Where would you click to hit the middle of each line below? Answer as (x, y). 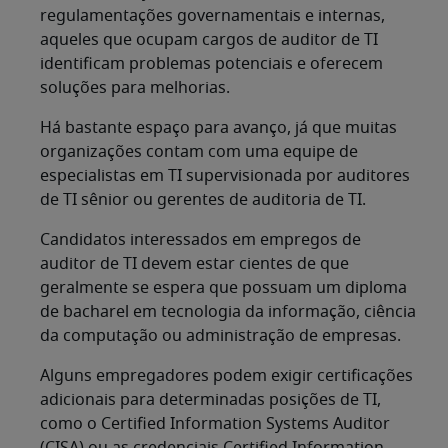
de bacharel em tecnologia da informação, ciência (228, 312)
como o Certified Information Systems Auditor (215, 424)
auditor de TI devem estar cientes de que (194, 264)
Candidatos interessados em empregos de (200, 240)
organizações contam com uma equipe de (199, 152)
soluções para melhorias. (135, 88)
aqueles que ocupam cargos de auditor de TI (209, 40)
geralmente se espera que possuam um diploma (223, 288)
